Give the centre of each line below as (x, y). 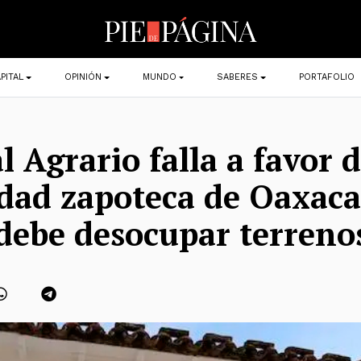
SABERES (238, 77)
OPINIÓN (83, 77)
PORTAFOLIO (327, 77)
